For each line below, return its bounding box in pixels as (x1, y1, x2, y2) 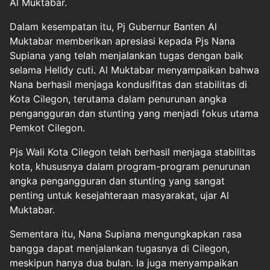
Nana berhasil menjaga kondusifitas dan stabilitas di (10, 78, 247, 90)
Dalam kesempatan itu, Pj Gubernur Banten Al (10, 20, 217, 33)
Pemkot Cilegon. (10, 121, 85, 134)
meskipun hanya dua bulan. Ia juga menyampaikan (10, 256, 238, 269)
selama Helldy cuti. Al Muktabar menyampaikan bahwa (10, 63, 259, 76)
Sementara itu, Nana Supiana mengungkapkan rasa (10, 227, 242, 240)
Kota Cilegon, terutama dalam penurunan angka (10, 92, 227, 105)
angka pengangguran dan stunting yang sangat (10, 174, 225, 187)
